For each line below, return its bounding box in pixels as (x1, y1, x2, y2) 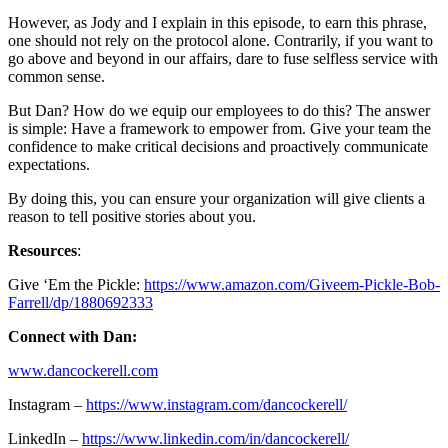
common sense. (8, 67, 105, 85)
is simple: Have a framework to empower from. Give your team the (8, 119, 431, 137)
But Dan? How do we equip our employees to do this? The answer (8, 101, 430, 119)
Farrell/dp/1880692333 (8, 293, 153, 311)
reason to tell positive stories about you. (8, 207, 256, 225)
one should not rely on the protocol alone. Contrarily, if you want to (8, 31, 433, 49)
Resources (8, 241, 77, 259)
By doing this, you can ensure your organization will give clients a (8, 189, 425, 207)
